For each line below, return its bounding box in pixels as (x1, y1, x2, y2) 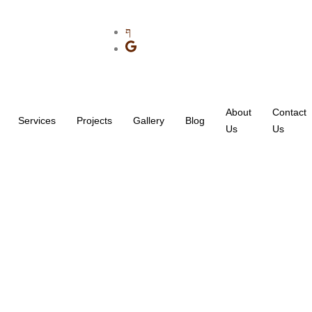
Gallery (133, 115, 165, 126)
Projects (77, 115, 113, 126)
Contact (272, 107, 307, 118)
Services (18, 115, 56, 126)
